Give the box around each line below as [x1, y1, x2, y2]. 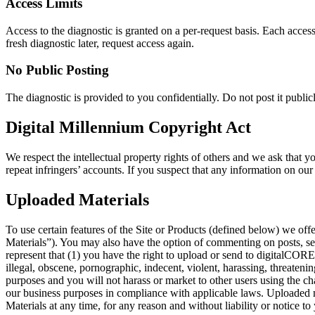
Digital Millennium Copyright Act [6, 117, 251, 136]
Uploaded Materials [6, 190, 149, 209]
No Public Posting [6, 63, 109, 78]
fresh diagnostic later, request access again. [6, 37, 194, 49]
